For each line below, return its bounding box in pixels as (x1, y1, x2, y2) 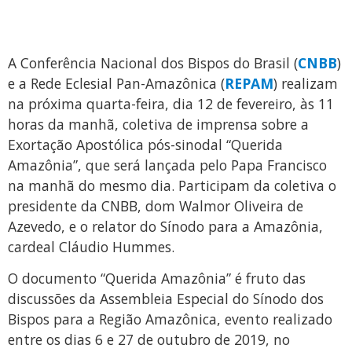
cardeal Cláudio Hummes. (8, 236, 174, 256)
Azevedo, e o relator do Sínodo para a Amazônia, (8, 216, 323, 236)
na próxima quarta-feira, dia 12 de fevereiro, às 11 (8, 93, 334, 113)
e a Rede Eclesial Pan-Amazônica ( (8, 73, 225, 93)
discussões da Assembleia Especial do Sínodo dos (8, 289, 324, 309)
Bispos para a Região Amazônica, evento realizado (8, 310, 332, 329)
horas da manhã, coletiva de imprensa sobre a (8, 114, 309, 134)
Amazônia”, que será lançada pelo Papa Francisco (8, 155, 327, 174)
